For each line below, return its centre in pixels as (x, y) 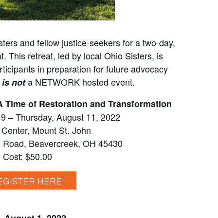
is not (14, 82)
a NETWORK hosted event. (81, 82)
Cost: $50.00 (27, 156)
